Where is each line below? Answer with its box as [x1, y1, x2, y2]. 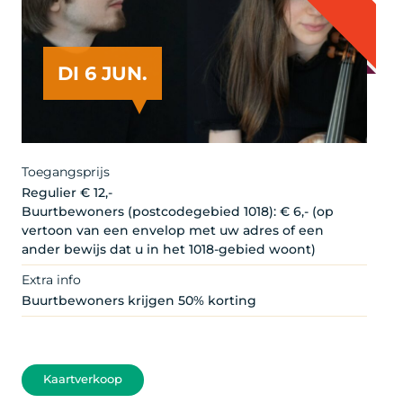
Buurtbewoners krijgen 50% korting [22, 291, 256, 309]
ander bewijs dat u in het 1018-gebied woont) [22, 240, 316, 257]
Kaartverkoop [43, 372, 122, 387]
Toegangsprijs [22, 163, 110, 180]
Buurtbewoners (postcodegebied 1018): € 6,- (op [22, 202, 334, 219]
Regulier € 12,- [22, 184, 112, 201]
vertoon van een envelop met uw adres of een [22, 221, 324, 238]
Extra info [22, 271, 81, 288]
